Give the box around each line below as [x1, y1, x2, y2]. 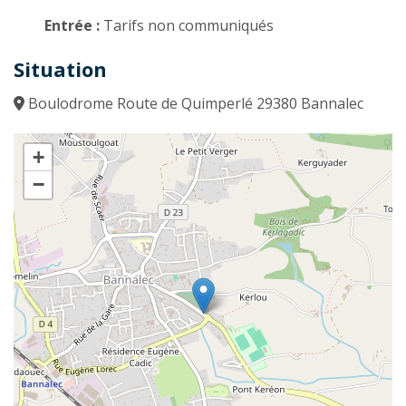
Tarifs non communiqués [103, 14, 275, 35]
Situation [14, 54, 107, 82]
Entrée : [44, 14, 104, 35]
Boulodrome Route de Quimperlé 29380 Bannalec [24, 92, 363, 113]
